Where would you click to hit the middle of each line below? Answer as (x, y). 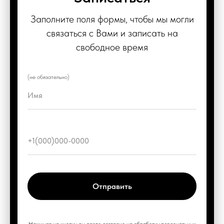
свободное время (112, 47)
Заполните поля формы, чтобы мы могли (112, 19)
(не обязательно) (48, 77)
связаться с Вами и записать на (112, 33)
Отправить (112, 186)
